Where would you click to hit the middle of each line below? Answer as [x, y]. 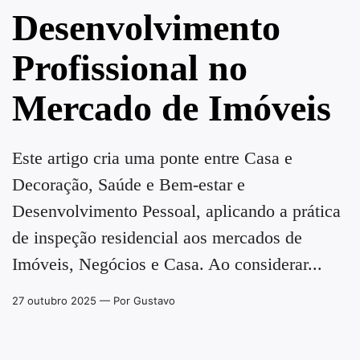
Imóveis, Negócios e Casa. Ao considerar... [167, 264]
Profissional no [130, 68]
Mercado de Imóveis [172, 108]
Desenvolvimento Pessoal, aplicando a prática [176, 211]
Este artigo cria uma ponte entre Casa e [152, 158]
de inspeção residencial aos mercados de [157, 237]
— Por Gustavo [136, 301]
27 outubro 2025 [54, 301]
